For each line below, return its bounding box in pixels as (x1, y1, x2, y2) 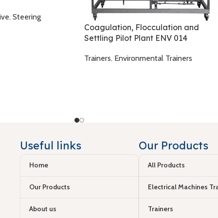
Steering (13, 12, 41, 22)
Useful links (19, 138, 81, 152)
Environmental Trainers (114, 54, 192, 63)
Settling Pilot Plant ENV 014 (84, 33, 187, 43)
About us (29, 204, 56, 214)
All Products (147, 161, 185, 170)
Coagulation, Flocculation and (84, 22, 199, 33)
